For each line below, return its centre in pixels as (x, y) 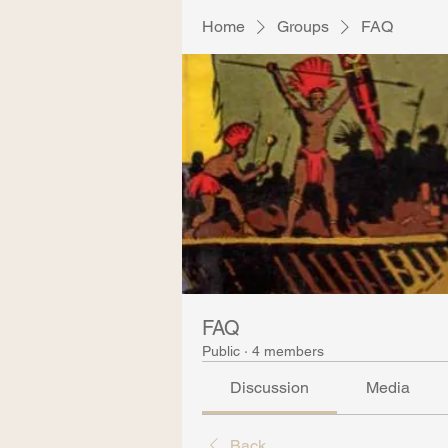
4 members (288, 351)
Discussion (270, 387)
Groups (303, 26)
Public (221, 351)
